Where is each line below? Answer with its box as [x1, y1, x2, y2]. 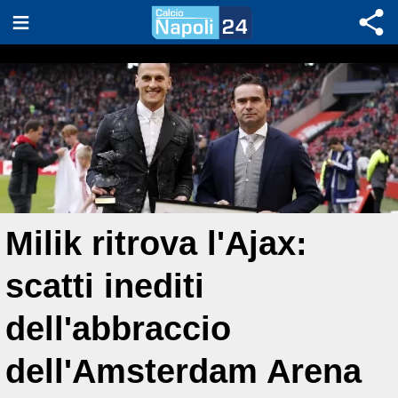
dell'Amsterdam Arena [5, 352, 362, 390]
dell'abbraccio [5, 309, 231, 347]
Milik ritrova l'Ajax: [5, 224, 307, 262]
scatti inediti [5, 267, 204, 305]
